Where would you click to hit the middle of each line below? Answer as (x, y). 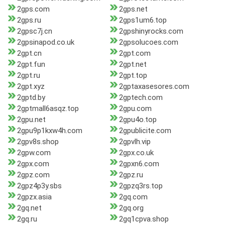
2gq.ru (27, 219)
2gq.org (131, 208)
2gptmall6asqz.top (48, 109)
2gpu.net (31, 120)
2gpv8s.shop (38, 142)
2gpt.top (133, 76)
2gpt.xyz (31, 87)
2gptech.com (141, 98)
